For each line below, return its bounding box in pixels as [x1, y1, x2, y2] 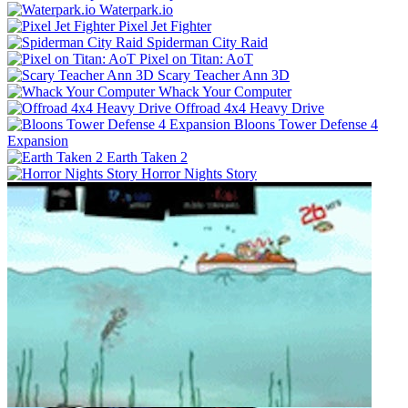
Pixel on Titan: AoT [139, 50, 253, 66]
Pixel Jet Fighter [118, 17, 211, 34]
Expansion [7, 132, 68, 148]
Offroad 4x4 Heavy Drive [175, 99, 324, 116]
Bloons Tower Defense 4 [234, 116, 378, 132]
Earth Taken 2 [107, 148, 188, 165]
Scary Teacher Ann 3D [158, 66, 290, 83]
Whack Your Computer [158, 83, 291, 99]
